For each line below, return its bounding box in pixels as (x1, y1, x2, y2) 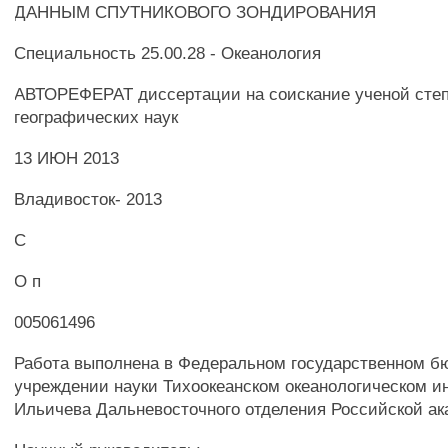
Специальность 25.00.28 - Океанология (14, 43, 322, 63)
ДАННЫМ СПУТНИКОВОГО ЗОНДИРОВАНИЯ (14, 2, 377, 22)
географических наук (14, 107, 179, 127)
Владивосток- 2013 (14, 189, 163, 209)
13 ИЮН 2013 (14, 148, 120, 168)
